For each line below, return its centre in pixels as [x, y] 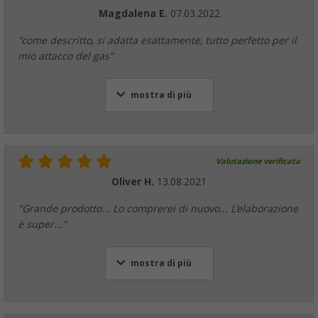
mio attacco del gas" [66, 56]
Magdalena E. [134, 13]
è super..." [42, 224]
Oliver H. [134, 181]
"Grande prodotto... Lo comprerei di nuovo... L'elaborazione [158, 208]
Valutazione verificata [258, 161]
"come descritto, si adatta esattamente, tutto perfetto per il [157, 40]
